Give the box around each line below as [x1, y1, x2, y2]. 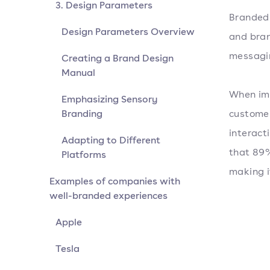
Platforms [61, 148, 106, 161]
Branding [61, 107, 102, 120]
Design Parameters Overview [61, 25, 195, 38]
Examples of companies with [49, 174, 180, 187]
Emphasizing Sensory [61, 92, 158, 105]
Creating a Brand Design [61, 51, 174, 64]
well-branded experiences [49, 189, 168, 202]
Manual [61, 66, 95, 79]
